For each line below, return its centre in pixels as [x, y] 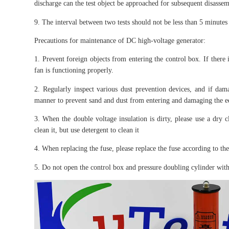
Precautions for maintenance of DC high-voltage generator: [120, 41]
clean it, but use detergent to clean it [87, 130]
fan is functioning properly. [74, 70]
